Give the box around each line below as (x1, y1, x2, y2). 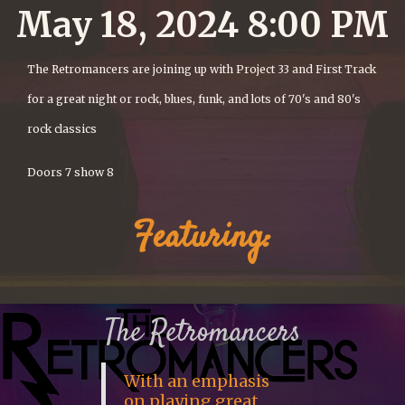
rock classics (27, 122, 97, 136)
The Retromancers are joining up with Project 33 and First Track (27, 62, 376, 76)
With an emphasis (124, 371, 269, 391)
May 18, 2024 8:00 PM (16, 4, 389, 46)
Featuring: (133, 213, 272, 263)
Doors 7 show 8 (27, 165, 114, 179)
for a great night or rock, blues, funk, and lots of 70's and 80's (27, 92, 361, 106)
